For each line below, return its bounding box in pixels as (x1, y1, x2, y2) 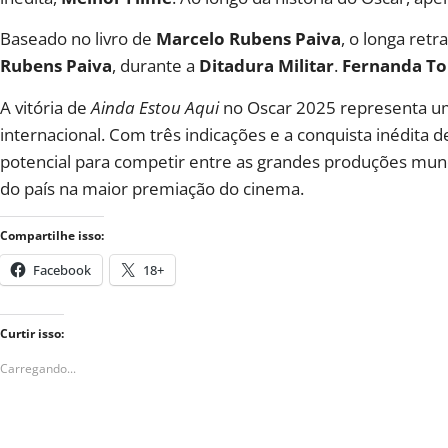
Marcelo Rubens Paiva (156, 27, 341, 51)
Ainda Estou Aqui (91, 95, 219, 119)
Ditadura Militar (199, 54, 334, 78)
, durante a (112, 54, 199, 78)
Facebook (33, 261, 91, 280)
